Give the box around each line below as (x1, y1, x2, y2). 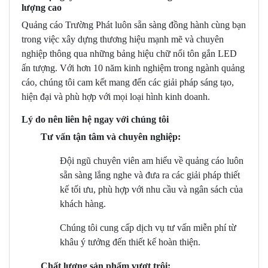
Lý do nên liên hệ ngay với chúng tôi (22, 114, 169, 125)
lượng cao (22, 2, 62, 13)
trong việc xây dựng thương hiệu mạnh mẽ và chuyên (22, 34, 224, 45)
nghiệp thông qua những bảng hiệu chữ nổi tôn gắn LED (22, 48, 237, 59)
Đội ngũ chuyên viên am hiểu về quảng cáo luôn (60, 156, 243, 166)
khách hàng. (60, 199, 106, 209)
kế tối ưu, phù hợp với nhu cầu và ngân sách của (60, 184, 243, 195)
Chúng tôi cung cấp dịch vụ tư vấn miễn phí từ (60, 223, 236, 233)
